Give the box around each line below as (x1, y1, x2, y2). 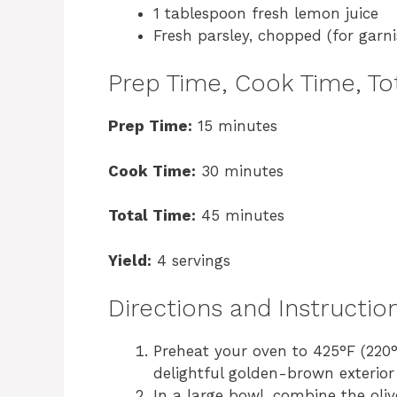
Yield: (108, 251, 152, 269)
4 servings (152, 251, 230, 269)
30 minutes (196, 161, 284, 180)
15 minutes (192, 117, 277, 136)
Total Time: (108, 206, 196, 225)
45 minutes (196, 206, 284, 225)
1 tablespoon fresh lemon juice (153, 4, 378, 22)
